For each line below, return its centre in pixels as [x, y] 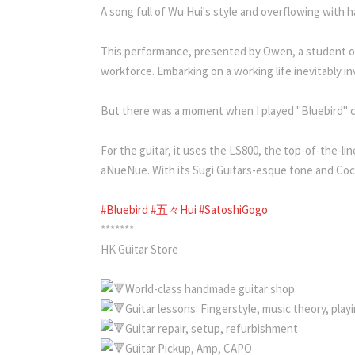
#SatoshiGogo [233, 209]
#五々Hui [175, 209]
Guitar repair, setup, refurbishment [212, 328]
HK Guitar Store [139, 249]
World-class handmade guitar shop [210, 288]
